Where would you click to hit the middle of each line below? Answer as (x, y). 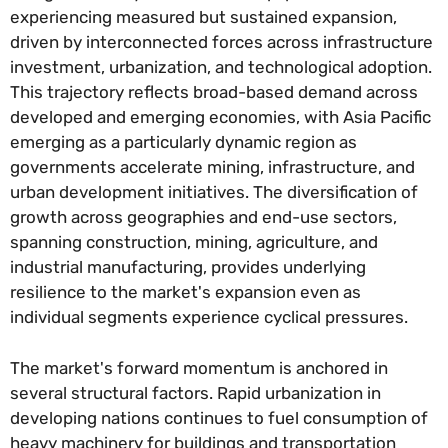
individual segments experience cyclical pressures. (209, 317)
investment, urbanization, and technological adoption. (221, 67)
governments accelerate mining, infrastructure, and (212, 167)
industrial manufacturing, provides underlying (188, 267)
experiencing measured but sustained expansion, (203, 17)
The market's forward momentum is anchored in (199, 367)
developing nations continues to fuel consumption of (219, 417)
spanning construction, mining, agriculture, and (194, 242)
